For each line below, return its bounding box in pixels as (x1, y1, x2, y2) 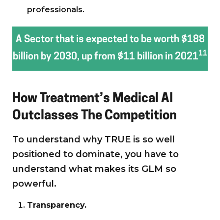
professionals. (27, 4, 84, 14)
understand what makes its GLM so (12, 163, 176, 174)
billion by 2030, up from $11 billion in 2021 (13, 52, 198, 62)
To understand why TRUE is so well (12, 134, 175, 145)
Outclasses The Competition (12, 109, 177, 123)
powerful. (12, 178, 56, 189)
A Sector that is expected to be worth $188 (15, 34, 205, 45)
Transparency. (27, 200, 86, 210)
